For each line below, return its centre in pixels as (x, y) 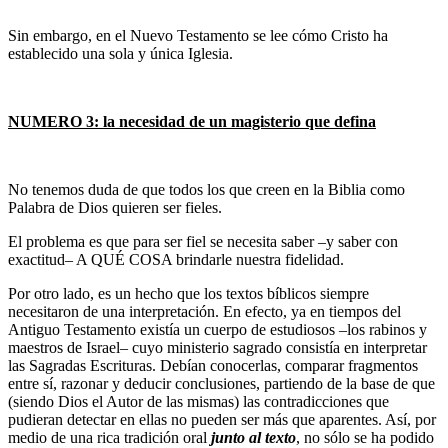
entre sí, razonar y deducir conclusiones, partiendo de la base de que (221, 384)
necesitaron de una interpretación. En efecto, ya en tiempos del (204, 312)
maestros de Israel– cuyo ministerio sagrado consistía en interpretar (217, 348)
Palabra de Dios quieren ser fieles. (115, 208)
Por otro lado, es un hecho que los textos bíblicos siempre (188, 294)
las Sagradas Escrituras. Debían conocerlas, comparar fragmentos (213, 366)
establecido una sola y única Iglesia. (120, 54)
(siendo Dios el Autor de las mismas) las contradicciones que (198, 402)
